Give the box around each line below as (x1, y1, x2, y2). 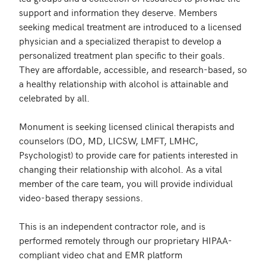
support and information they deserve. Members (19, 5, 217, 18)
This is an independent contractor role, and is (19, 219, 205, 232)
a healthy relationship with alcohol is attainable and (19, 77, 229, 90)
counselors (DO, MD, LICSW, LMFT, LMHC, (19, 134, 198, 147)
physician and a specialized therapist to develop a (19, 34, 221, 47)
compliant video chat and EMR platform (19, 248, 182, 261)
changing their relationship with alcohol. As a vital (19, 162, 222, 175)
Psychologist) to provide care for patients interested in (19, 148, 238, 161)
